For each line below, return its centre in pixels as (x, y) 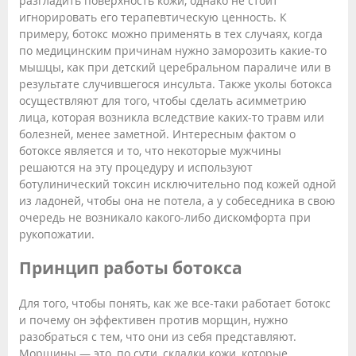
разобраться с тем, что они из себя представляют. (158, 336)
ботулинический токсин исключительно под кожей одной (178, 184)
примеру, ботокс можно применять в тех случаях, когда (171, 34)
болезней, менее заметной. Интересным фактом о (157, 134)
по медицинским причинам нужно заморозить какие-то (173, 50)
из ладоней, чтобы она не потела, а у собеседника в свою (177, 201)
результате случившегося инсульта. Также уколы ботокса (176, 84)
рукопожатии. (57, 234)
